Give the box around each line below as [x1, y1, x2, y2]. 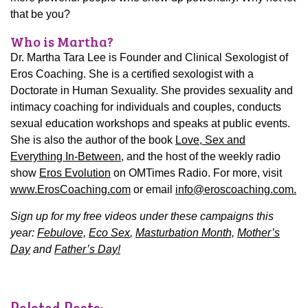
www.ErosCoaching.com [10, 184, 131, 196]
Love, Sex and [175, 134, 245, 146]
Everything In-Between [10, 151, 121, 163]
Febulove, [37, 227, 86, 239]
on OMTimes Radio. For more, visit [111, 167, 282, 179]
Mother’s [237, 227, 280, 239]
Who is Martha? [10, 32, 113, 52]
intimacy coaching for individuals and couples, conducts [10, 101, 281, 113]
